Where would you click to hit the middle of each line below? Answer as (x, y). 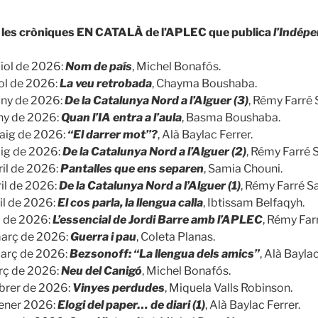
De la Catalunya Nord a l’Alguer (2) (154, 151)
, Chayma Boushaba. (204, 83)
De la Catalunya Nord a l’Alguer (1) (150, 185)
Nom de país (99, 66)
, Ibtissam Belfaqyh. (254, 202)
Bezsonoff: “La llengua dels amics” (165, 253)
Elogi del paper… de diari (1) (131, 305)
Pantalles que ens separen (132, 168)
